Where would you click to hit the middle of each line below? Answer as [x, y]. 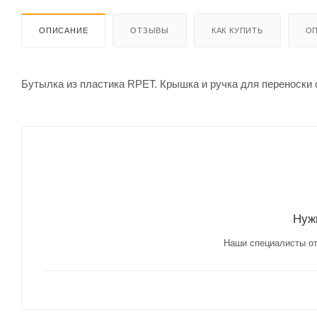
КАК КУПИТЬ [237, 30]
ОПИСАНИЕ [64, 30]
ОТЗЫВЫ [150, 30]
